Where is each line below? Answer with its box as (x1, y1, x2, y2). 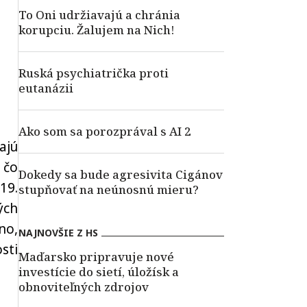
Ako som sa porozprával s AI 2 (19, 123, 191, 139)
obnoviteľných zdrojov (19, 279, 149, 295)
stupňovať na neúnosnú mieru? (19, 182, 199, 197)
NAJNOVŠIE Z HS (19, 226, 98, 239)
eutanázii (19, 80, 73, 96)
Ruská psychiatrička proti (19, 65, 169, 81)
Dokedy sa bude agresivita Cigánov (19, 167, 223, 182)
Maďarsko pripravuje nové (19, 249, 174, 265)
